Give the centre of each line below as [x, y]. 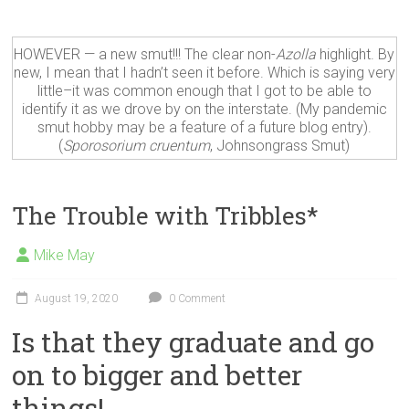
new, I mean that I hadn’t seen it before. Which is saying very [204, 72]
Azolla [296, 54]
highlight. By [356, 54]
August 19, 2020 [77, 298]
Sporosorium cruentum [137, 145]
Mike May [65, 255]
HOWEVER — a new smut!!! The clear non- [145, 54]
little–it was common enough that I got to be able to [204, 90]
